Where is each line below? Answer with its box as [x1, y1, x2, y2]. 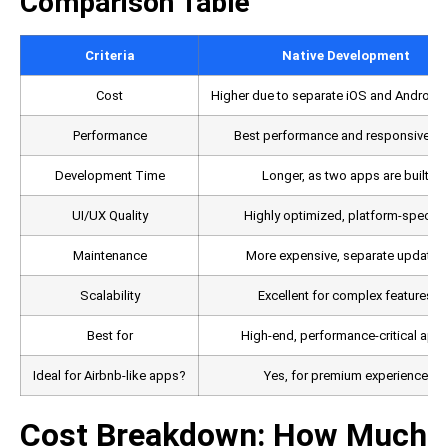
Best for [86, 328, 133, 344]
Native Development [281, 48, 410, 64]
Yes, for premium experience [263, 368, 428, 384]
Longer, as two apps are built [262, 168, 429, 184]
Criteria [84, 48, 135, 64]
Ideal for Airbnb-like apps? [33, 368, 186, 384]
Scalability [79, 288, 140, 304]
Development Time [54, 168, 165, 184]
